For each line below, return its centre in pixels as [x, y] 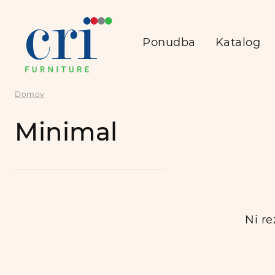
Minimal [66, 132]
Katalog [238, 42]
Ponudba [169, 42]
